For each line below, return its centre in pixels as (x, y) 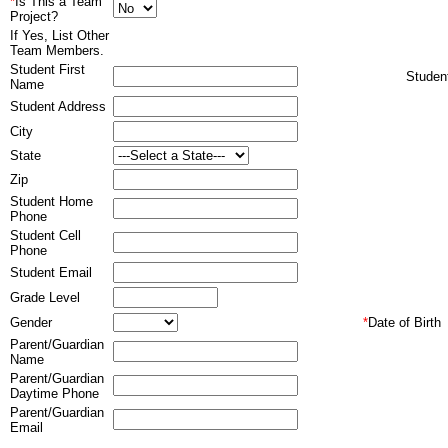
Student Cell (45, 235)
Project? (34, 16)
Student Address (58, 106)
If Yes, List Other (59, 35)
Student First (47, 69)
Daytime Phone (54, 393)
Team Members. (57, 50)
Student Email (51, 272)
